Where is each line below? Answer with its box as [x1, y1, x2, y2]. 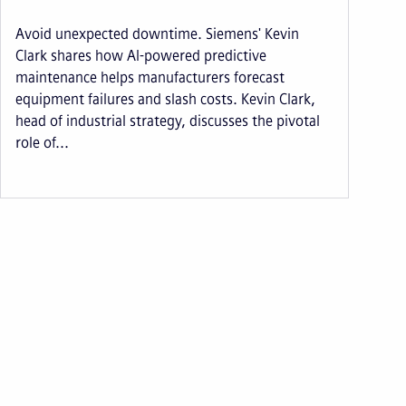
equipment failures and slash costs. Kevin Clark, [14, 90, 315, 108]
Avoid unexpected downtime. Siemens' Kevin [14, 24, 299, 43]
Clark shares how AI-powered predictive [14, 46, 266, 64]
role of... [14, 133, 69, 151]
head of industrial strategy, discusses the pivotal [14, 111, 320, 130]
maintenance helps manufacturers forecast [14, 68, 285, 86]
